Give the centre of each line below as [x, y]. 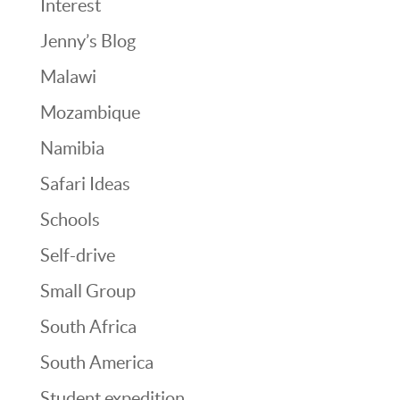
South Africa [88, 327]
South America [96, 363]
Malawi [68, 77]
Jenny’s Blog [87, 42]
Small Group [87, 292]
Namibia [72, 149]
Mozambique [90, 113]
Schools [70, 220]
